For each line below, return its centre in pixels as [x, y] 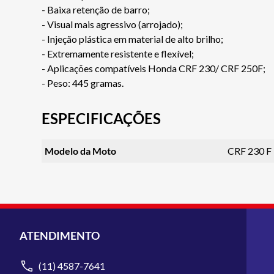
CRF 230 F [250, 150]
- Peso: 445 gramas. [83, 83]
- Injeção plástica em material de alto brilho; [132, 39]
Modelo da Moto [80, 150]
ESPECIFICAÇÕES [101, 118]
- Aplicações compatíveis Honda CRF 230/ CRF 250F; [154, 68]
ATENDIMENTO [60, 235]
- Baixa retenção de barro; [96, 9]
